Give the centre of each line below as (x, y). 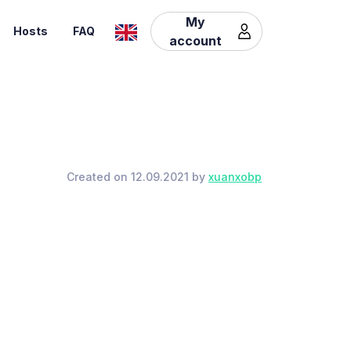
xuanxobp (235, 177)
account (195, 40)
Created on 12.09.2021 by (138, 177)
